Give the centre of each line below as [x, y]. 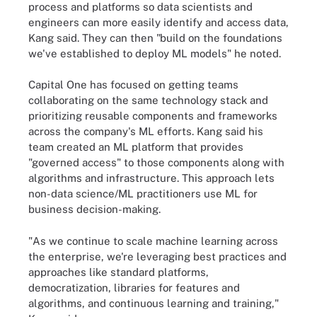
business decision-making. [94, 209]
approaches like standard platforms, [119, 272]
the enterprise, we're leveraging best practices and [157, 256]
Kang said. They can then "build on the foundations [155, 38]
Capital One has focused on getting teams [133, 85]
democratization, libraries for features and [134, 287]
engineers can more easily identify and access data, [158, 22]
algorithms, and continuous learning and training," [154, 303]
